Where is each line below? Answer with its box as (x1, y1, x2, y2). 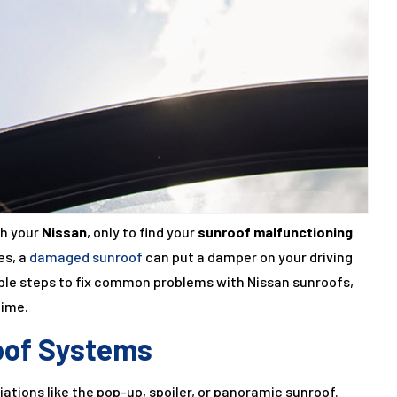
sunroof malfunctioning (198, 223, 353, 241)
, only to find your (87, 223, 198, 241)
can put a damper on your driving (143, 248, 353, 266)
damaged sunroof (29, 248, 143, 266)
